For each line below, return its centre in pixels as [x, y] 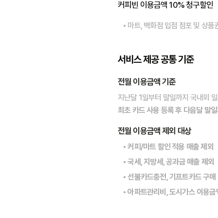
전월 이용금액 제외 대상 [154, 131]
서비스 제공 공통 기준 [156, 59]
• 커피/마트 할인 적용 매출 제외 [168, 147]
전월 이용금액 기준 [147, 82]
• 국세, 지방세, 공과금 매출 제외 [168, 162]
